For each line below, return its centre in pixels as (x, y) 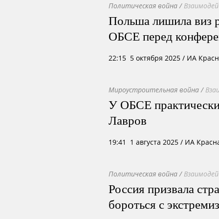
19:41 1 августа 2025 (143, 142)
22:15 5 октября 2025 (144, 58)
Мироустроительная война (154, 90)
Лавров (128, 120)
